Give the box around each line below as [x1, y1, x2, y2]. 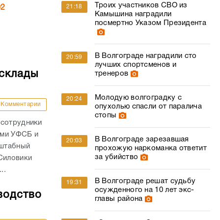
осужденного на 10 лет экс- [94, 187, 194, 193]
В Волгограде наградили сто [94, 53, 197, 59]
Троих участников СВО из [94, 2, 188, 9]
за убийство [94, 154, 138, 161]
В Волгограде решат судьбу [94, 178, 196, 185]
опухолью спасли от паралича [94, 103, 202, 110]
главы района [94, 195, 143, 202]
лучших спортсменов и [94, 61, 176, 68]
